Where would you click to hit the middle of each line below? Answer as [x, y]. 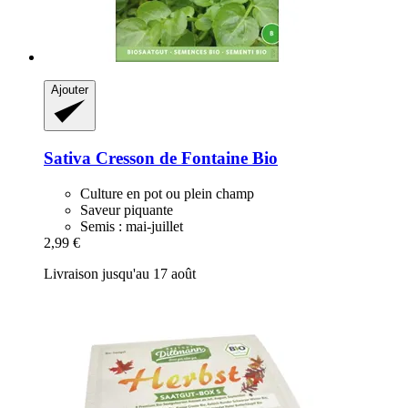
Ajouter [70, 90]
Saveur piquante [127, 209]
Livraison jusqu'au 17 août [120, 273]
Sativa [67, 158]
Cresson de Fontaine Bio [184, 158]
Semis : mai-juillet [132, 226]
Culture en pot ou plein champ [167, 193]
